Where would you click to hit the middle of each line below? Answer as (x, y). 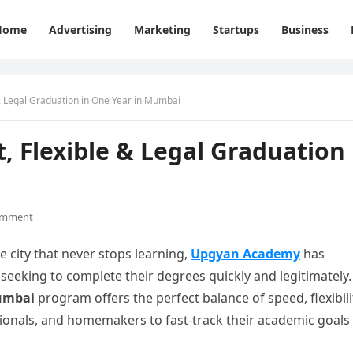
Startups (236, 30)
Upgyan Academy (245, 254)
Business (305, 30)
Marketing (162, 30)
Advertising (80, 30)
